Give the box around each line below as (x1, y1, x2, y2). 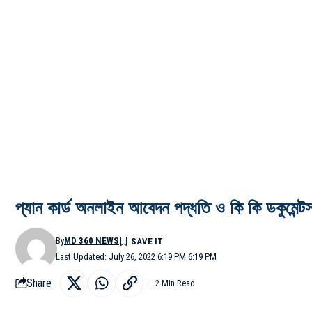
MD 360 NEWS (64, 235, 119, 246)
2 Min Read (155, 277, 195, 288)
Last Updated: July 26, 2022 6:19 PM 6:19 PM (56, 251, 217, 262)
